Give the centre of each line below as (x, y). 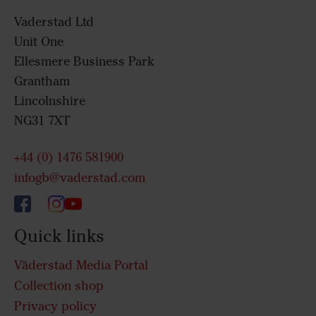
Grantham (42, 81)
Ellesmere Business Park (84, 62)
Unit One (39, 42)
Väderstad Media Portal (81, 265)
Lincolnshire (50, 101)
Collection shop (59, 285)
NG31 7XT (42, 121)
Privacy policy (55, 306)
